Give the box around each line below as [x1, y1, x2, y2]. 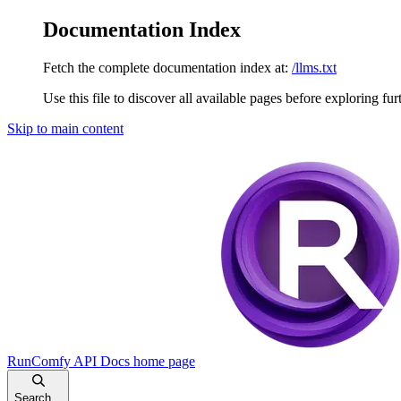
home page [130, 353, 195, 369]
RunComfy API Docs [7, 353, 130, 369]
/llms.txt [292, 59, 337, 75]
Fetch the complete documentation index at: [43, 59, 288, 75]
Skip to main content [7, 120, 124, 136]
